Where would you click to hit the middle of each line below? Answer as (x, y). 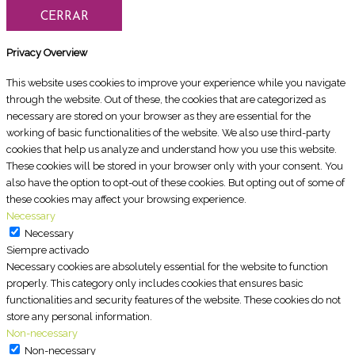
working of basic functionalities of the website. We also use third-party (168, 132)
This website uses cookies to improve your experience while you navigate (176, 82)
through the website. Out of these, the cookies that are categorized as (166, 99)
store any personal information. (79, 316)
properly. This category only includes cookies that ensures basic (155, 283)
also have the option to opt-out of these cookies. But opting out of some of (176, 182)
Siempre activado (48, 250)
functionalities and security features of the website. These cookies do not (174, 300)
